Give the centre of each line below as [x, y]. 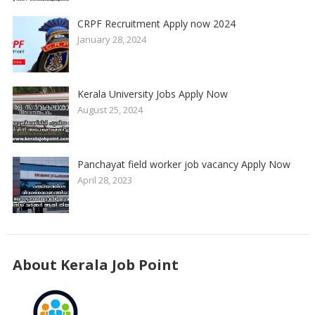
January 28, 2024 [111, 40]
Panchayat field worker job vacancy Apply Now [184, 165]
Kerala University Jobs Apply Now [152, 94]
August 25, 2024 [110, 110]
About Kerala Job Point [95, 265]
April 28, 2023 [104, 180]
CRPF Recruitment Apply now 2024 [156, 24]
